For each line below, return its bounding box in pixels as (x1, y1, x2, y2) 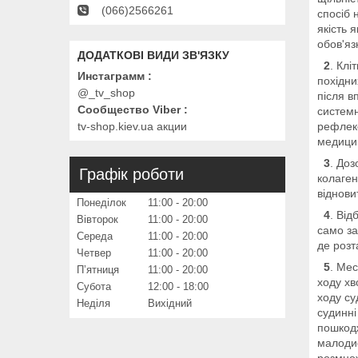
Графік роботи (79, 165, 184, 184)
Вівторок (77, 213, 118, 226)
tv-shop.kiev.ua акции (78, 120, 187, 133)
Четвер (77, 247, 111, 260)
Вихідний (148, 297, 192, 310)
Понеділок (77, 197, 126, 209)
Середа (77, 230, 113, 243)
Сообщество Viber (78, 103, 184, 117)
